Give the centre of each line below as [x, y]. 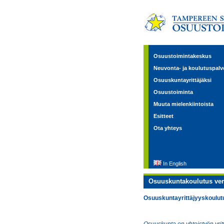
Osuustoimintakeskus [182, 56]
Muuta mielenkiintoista [183, 104]
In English [175, 163]
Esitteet [163, 116]
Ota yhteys [168, 128]
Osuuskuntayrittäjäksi [182, 80]
